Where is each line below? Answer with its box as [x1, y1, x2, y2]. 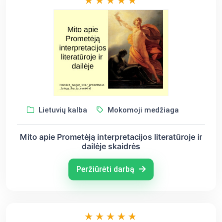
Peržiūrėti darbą [76, 164, 136, 174]
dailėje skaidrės [82, 141, 140, 151]
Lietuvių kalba [36, 105, 87, 114]
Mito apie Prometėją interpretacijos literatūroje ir [20, 131, 202, 142]
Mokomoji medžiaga [105, 105, 179, 114]
